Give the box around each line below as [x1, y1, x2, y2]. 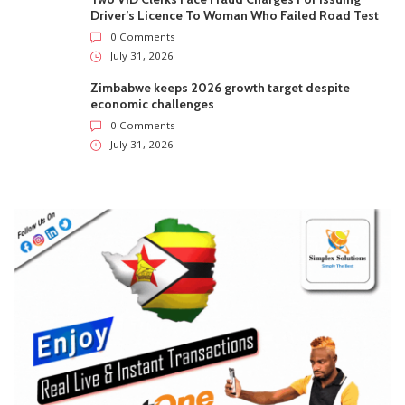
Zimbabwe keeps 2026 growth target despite [90, 79, 350, 96]
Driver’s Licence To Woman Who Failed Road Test [90, 6, 379, 24]
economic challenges [90, 95, 214, 112]
